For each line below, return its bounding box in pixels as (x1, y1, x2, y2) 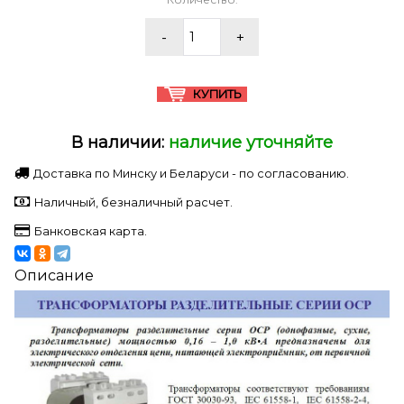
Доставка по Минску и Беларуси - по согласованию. (33, 167, 349, 181)
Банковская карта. (34, 225, 147, 239)
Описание (14, 267, 94, 285)
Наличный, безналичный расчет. (34, 196, 233, 210)
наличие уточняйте (169, 133, 333, 153)
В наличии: (71, 133, 169, 153)
